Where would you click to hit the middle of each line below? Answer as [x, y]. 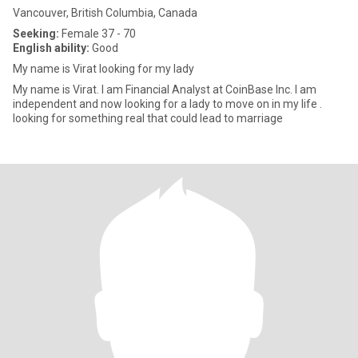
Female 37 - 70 [97, 34]
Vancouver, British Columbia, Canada [105, 13]
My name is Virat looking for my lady [103, 69]
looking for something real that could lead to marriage [148, 118]
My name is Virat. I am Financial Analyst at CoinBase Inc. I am [165, 89]
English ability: [51, 48]
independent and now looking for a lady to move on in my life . [167, 104]
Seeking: [36, 34]
